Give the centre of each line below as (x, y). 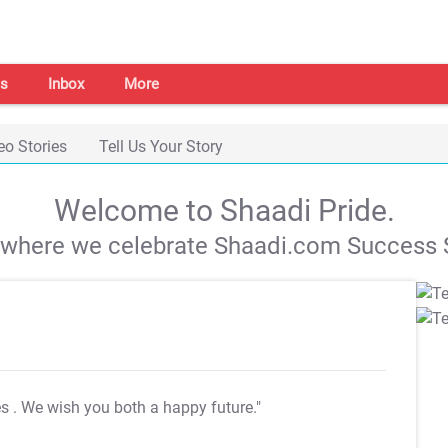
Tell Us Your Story (161, 146)
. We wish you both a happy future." (137, 407)
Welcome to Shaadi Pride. (224, 210)
